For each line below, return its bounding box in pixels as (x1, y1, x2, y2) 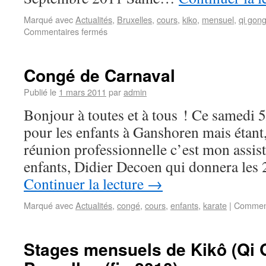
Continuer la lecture (24, 173, 147, 194)
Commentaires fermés (24, 25, 107, 37)
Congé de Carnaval (24, 63, 175, 87)
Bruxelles (117, 13, 152, 26)
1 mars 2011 (59, 85, 106, 98)
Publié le (24, 85, 56, 98)
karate (203, 199, 227, 211)
